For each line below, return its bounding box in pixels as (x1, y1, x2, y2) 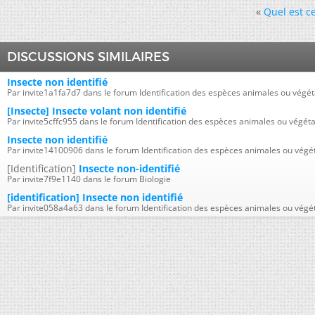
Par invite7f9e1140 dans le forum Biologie (7, 173, 171, 185)
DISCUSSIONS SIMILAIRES (7, 49, 169, 65)
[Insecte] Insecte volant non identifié (7, 104, 186, 117)
